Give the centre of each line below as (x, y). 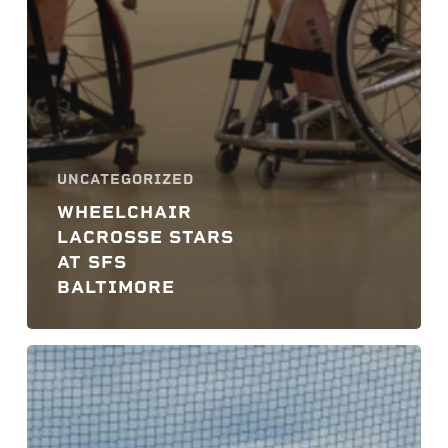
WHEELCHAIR (124, 211)
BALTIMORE (115, 286)
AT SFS (91, 261)
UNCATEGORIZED (125, 179)
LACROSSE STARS (145, 236)
